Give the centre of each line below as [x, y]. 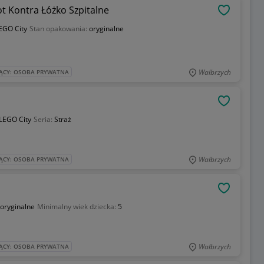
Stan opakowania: [59, 29]
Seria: [44, 120]
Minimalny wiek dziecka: [77, 207]
